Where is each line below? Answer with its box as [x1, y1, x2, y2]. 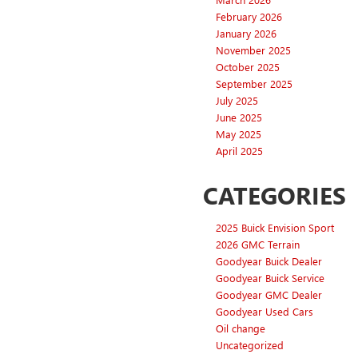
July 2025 [216, 93, 258, 108]
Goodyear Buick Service [216, 271, 324, 285]
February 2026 [216, 10, 282, 24]
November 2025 [216, 43, 291, 58]
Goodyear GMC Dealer [216, 288, 322, 302]
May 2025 [216, 127, 261, 141]
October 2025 [216, 60, 280, 74]
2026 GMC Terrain [216, 237, 300, 252]
